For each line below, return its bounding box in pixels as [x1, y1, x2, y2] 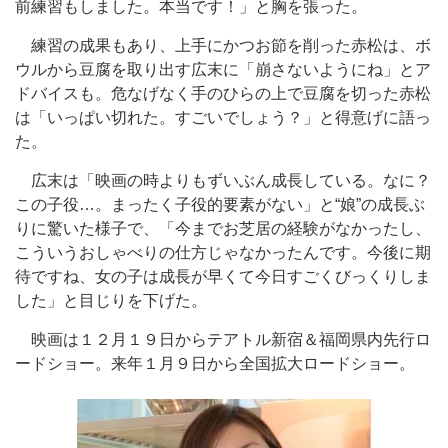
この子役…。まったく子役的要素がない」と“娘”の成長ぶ [15, 196, 425, 213]
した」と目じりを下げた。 [15, 292, 207, 309]
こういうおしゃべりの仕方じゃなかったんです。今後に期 [15, 244, 431, 261]
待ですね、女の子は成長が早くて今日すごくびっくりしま [15, 268, 431, 285]
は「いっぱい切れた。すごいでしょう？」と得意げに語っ [15, 109, 431, 126]
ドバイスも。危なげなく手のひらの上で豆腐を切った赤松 [15, 85, 431, 102]
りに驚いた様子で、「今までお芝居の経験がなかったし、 [15, 220, 431, 237]
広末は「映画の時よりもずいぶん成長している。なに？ [15, 172, 431, 189]
